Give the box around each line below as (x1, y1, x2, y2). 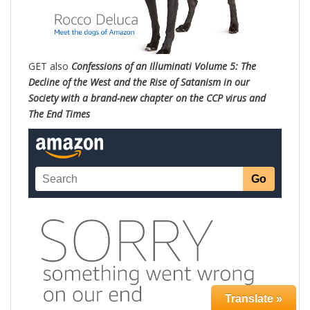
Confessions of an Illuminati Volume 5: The (71, 60, 256, 73)
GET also (28, 60, 71, 73)
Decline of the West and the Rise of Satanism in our (28, 75, 250, 89)
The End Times (28, 107, 90, 121)
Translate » (225, 293, 282, 304)
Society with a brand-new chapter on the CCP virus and (28, 91, 266, 105)
